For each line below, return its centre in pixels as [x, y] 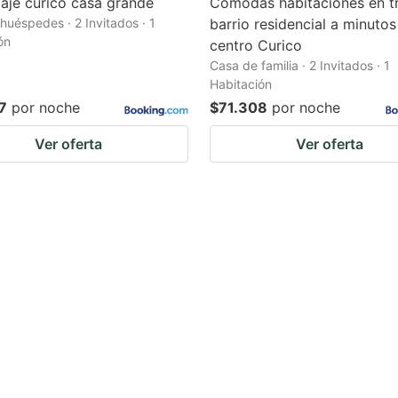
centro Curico [256, 45]
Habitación [241, 84]
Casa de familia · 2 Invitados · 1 [300, 65]
